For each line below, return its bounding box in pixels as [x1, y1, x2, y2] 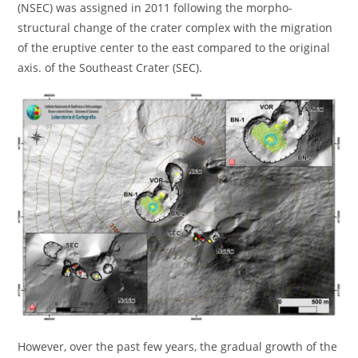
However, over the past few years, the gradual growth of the [18, 338, 338, 354]
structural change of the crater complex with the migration [18, 20, 333, 36]
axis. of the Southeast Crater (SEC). [18, 60, 203, 76]
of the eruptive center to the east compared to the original [18, 40, 331, 56]
